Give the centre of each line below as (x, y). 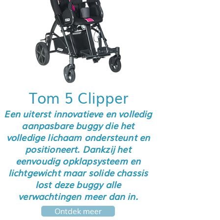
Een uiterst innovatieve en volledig (78, 113)
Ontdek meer (78, 211)
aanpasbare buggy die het (78, 125)
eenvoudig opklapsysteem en (78, 161)
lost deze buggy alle (78, 184)
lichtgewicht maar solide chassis (78, 172)
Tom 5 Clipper (79, 97)
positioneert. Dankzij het (78, 149)
